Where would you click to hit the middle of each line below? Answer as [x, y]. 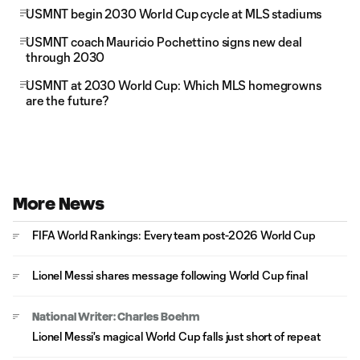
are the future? [67, 100]
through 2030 [65, 57]
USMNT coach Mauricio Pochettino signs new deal [164, 42]
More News [59, 204]
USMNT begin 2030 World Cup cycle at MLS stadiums [174, 14]
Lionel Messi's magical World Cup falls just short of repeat [176, 336]
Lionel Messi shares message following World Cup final [170, 275]
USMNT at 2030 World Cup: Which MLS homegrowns [174, 85]
